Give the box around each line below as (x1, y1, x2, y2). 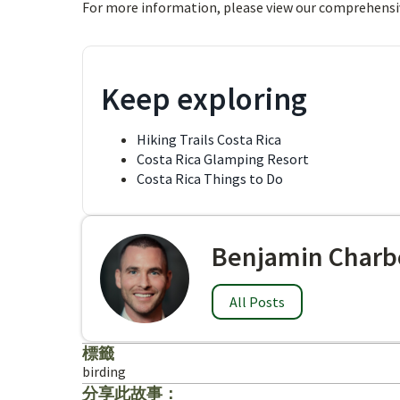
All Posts (229, 293, 285, 311)
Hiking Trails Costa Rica (137, 130, 281, 148)
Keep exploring (101, 79, 307, 119)
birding (82, 362, 126, 380)
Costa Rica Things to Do (137, 170, 283, 187)
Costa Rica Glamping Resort (137, 150, 309, 168)
